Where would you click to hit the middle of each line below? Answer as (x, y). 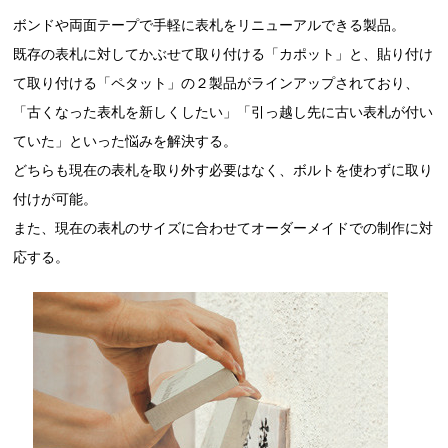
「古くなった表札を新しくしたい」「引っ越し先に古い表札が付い (223, 112)
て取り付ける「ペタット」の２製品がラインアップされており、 (216, 83)
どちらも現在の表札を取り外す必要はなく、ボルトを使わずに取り (223, 170)
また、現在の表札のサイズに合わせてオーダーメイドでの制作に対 (223, 228)
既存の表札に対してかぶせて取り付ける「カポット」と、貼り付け (223, 54)
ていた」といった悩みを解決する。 (125, 141)
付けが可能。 (55, 199)
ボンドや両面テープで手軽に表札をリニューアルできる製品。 (209, 25)
